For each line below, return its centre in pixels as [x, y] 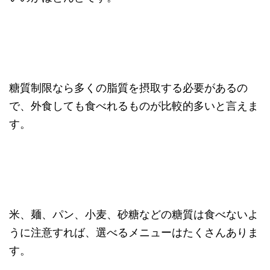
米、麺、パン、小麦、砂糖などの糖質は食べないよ [134, 214]
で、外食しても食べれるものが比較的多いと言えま [134, 105]
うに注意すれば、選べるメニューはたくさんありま [134, 232]
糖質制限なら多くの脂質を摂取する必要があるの [128, 87]
